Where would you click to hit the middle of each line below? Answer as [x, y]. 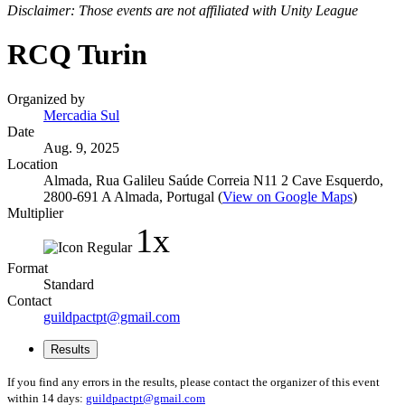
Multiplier [35, 212]
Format [28, 268]
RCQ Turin [77, 55]
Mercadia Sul [81, 115]
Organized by [46, 99]
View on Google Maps [287, 196]
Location [33, 164]
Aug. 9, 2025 [81, 147]
